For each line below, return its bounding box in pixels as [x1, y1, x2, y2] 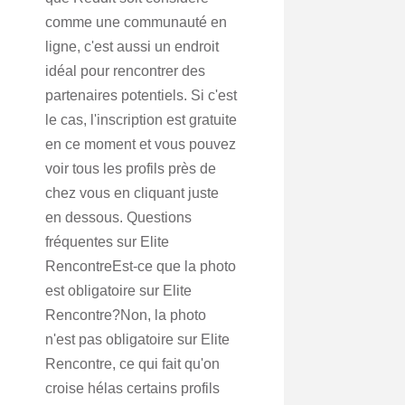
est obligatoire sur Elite [45, 283, 192, 298]
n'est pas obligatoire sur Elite [45, 332, 230, 347]
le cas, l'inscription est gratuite [45, 112, 237, 127]
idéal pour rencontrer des [45, 63, 205, 79]
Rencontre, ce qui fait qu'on [45, 356, 220, 372]
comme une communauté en [45, 14, 227, 30]
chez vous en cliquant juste [45, 185, 219, 201]
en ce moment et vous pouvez [45, 137, 236, 152]
